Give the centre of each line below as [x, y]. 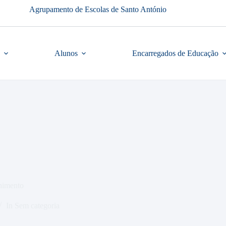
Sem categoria [37, 205]
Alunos [66, 53]
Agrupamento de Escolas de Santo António [98, 9]
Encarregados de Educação [175, 53]
